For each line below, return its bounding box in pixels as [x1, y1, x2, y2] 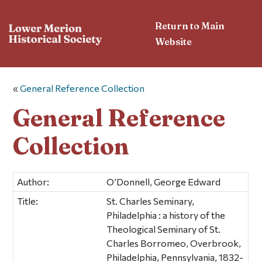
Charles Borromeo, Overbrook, [106, 237, 242, 249]
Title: [17, 195, 39, 206]
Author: [17, 175, 50, 187]
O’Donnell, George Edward [106, 175, 221, 187]
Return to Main [155, 19, 225, 32]
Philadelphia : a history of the [106, 209, 226, 220]
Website [155, 35, 192, 47]
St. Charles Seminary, [106, 195, 195, 206]
